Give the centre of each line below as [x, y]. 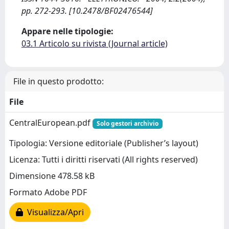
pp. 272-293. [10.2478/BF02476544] [87, 11]
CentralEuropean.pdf [51, 123]
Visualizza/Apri [53, 212]
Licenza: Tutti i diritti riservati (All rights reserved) [104, 160]
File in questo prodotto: [59, 81]
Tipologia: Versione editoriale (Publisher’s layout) [104, 143]
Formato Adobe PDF [48, 192]
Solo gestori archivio [127, 123]
